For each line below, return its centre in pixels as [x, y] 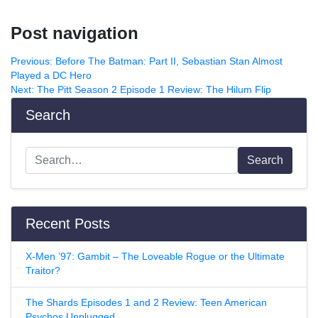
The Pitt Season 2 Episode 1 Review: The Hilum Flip [154, 89]
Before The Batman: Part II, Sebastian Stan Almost [169, 61]
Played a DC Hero [51, 75]
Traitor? [43, 270]
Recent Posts [68, 223]
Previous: [32, 61]
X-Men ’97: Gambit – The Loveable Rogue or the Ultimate [155, 256]
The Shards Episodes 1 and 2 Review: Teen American [146, 302]
